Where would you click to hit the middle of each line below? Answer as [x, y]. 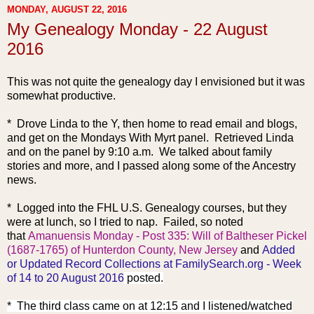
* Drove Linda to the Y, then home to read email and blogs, [152, 124]
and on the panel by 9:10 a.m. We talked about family [139, 152]
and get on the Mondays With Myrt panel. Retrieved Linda [150, 138]
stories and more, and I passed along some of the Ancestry [151, 166]
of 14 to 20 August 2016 [66, 278]
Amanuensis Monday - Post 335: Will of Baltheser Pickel [168, 236]
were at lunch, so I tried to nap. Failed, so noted [125, 222]
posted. [144, 278]
